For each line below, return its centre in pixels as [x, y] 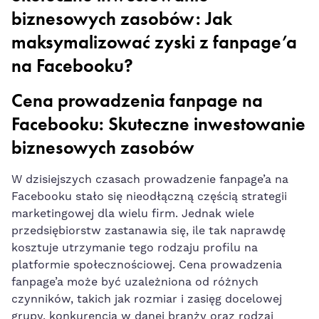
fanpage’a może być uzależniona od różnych [135, 282]
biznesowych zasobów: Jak [122, 19]
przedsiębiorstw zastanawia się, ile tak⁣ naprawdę [148, 230]
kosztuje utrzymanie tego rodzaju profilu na [135, 247]
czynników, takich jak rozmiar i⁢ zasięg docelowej [147, 299]
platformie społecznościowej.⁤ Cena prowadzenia [147, 265]
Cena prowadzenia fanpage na [137, 100]
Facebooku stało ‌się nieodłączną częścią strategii [149, 196]
